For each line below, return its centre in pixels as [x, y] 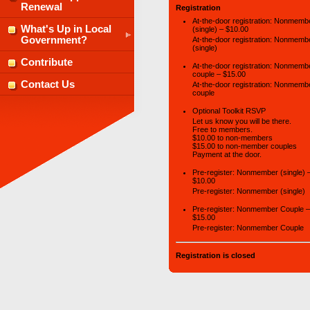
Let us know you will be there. [242, 121]
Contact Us [48, 84]
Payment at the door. [227, 154]
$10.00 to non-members [232, 137]
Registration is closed [216, 256]
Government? [54, 40]
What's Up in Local [66, 29]
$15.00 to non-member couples [245, 146]
